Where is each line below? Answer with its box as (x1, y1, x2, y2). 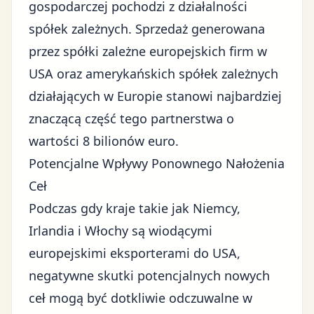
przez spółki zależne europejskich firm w (29, 43, 267, 60)
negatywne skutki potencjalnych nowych (29, 267, 270, 284)
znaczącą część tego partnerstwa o (29, 110, 234, 127)
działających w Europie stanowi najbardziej (29, 88, 282, 104)
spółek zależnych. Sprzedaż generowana (29, 20, 265, 37)
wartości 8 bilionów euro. (29, 132, 179, 149)
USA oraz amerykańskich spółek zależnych (29, 65, 278, 82)
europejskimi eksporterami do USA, (29, 245, 240, 261)
